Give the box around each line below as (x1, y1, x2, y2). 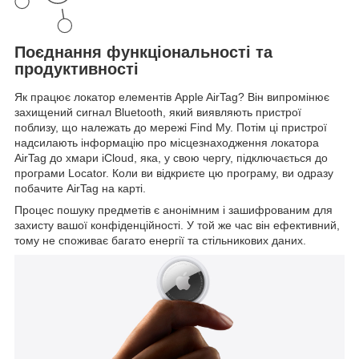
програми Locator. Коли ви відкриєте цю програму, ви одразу (14, 167, 333, 180)
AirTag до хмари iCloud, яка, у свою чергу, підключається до (14, 151, 328, 165)
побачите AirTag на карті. (14, 182, 146, 196)
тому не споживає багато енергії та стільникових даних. (14, 234, 306, 248)
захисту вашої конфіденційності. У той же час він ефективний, (14, 219, 340, 232)
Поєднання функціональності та (14, 42, 272, 61)
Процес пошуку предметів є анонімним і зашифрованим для (14, 204, 333, 217)
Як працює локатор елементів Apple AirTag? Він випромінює (14, 91, 329, 104)
